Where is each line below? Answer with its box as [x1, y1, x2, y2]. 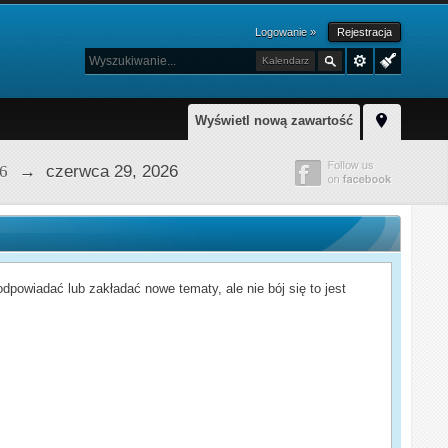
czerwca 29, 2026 [46, 161, 179, 181]
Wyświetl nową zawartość [194, 113, 353, 128]
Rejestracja [336, 26, 392, 38]
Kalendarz [261, 55, 309, 66]
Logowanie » [254, 26, 316, 38]
